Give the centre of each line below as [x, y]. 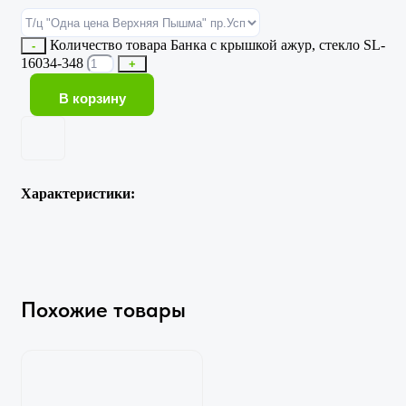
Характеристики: [78, 193]
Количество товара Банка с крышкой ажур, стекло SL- [217, 45]
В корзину [92, 98]
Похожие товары [103, 309]
